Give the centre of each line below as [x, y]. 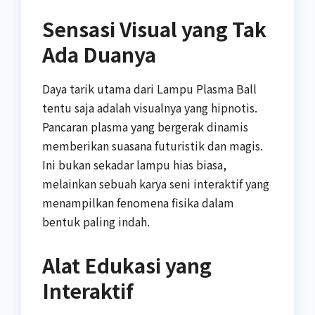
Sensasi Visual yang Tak [154, 28]
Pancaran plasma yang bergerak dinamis [145, 126]
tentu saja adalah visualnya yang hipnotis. [150, 107]
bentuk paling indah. [96, 221]
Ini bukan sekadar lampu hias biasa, [134, 164]
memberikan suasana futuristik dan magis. [153, 145]
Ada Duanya [99, 54]
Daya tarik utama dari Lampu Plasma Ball [149, 88]
